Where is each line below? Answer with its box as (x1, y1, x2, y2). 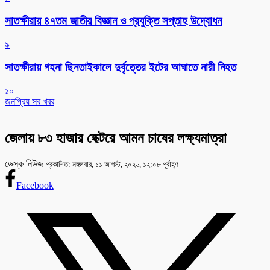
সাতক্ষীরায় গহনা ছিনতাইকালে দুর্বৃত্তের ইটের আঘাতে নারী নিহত (5, 61, 236, 74)
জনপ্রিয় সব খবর (5, 96, 54, 107)
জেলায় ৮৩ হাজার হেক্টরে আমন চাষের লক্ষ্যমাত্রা (5, 130, 227, 146)
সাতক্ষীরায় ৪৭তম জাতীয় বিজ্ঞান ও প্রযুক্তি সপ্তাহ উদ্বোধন (5, 14, 222, 27)
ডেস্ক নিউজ (5, 158, 46, 169)
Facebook (16, 180, 54, 190)
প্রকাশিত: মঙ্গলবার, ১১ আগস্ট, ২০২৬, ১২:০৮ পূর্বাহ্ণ (46, 159, 178, 169)
